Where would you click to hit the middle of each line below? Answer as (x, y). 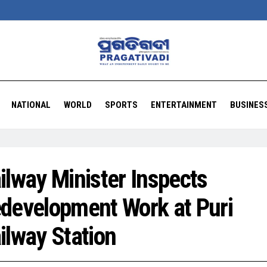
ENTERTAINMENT (184, 105)
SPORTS (121, 105)
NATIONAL (31, 105)
